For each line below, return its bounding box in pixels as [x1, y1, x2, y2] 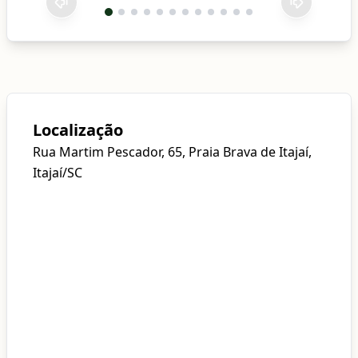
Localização [33, 119, 123, 141]
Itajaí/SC [33, 164, 82, 181]
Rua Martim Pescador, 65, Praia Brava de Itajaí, [33, 143, 312, 161]
